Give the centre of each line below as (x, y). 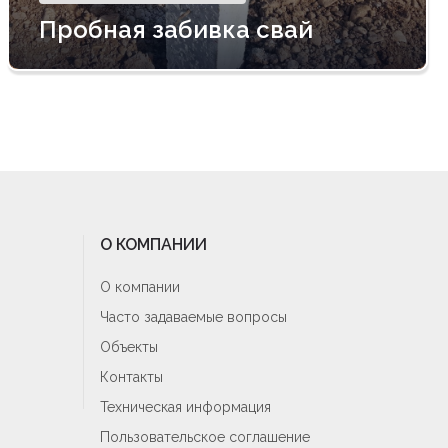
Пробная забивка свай (175, 29)
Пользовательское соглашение (205, 437)
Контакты (131, 377)
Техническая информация (185, 407)
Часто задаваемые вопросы (193, 317)
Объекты (129, 347)
